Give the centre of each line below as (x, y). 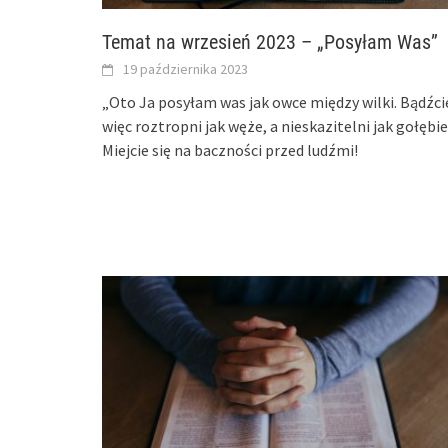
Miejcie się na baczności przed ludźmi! (230, 150)
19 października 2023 (185, 69)
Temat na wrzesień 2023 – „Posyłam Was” (270, 42)
